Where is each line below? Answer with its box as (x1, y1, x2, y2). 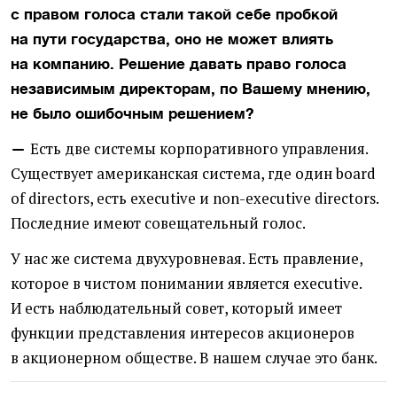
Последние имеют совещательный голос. (11, 213, 306, 233)
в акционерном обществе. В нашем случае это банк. (11, 347, 378, 368)
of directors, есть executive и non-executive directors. (11, 188, 378, 208)
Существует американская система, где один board (11, 163, 376, 183)
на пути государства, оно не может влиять (11, 29, 333, 48)
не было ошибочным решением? (11, 104, 253, 122)
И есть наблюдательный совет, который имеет (11, 298, 342, 318)
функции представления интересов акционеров (11, 323, 354, 343)
